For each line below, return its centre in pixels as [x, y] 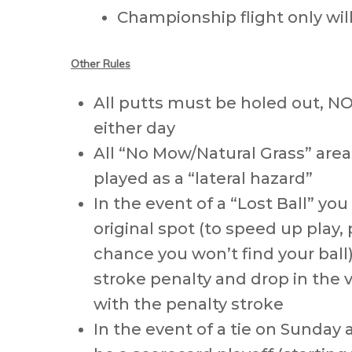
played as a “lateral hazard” [203, 178]
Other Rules [101, 64]
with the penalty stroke [189, 304]
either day [134, 128]
